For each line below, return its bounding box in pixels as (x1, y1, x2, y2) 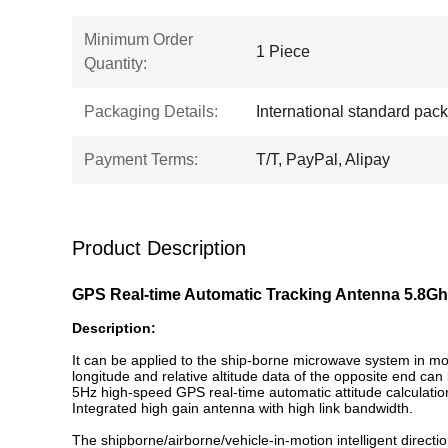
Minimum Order (84, 31, 193, 48)
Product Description (72, 237, 246, 259)
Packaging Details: (84, 103, 218, 120)
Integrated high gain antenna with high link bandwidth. (72, 400, 413, 416)
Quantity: (84, 55, 147, 72)
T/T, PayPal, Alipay (256, 151, 390, 168)
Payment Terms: (84, 151, 198, 168)
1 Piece (256, 43, 310, 60)
